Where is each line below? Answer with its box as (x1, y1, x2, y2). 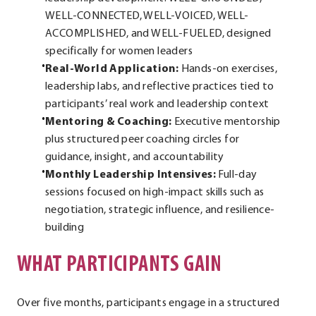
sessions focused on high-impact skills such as (45, 187, 265, 199)
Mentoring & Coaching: (45, 116, 172, 128)
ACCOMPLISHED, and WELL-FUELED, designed (45, 28, 272, 40)
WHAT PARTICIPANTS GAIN (17, 255, 222, 277)
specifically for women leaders (45, 46, 193, 58)
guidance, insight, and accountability (45, 152, 224, 164)
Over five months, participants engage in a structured (17, 298, 280, 310)
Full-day (216, 169, 257, 181)
